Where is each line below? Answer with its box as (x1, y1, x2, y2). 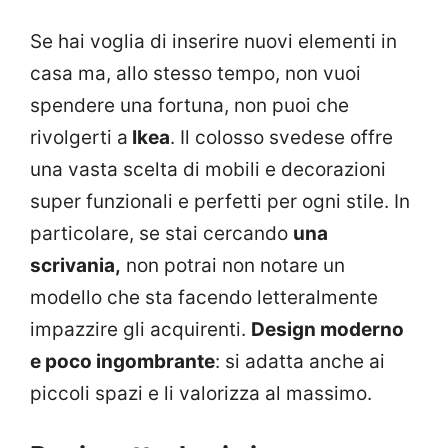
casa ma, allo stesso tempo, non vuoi (30, 61, 361, 85)
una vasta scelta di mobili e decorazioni (30, 157, 386, 181)
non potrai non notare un (121, 253, 345, 277)
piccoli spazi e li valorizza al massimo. (30, 381, 372, 405)
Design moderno (251, 317, 404, 341)
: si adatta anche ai (215, 349, 385, 373)
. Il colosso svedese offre (170, 125, 393, 149)
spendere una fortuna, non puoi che (30, 93, 349, 117)
